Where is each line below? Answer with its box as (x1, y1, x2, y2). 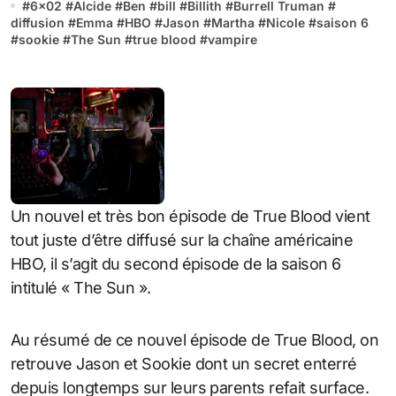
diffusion (11, 15, 65, 30)
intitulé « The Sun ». (11, 278, 151, 297)
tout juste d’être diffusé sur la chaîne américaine (11, 230, 353, 249)
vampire (208, 32, 257, 47)
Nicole (266, 15, 305, 30)
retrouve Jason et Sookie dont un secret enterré (11, 354, 357, 373)
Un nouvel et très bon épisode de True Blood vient (11, 206, 370, 225)
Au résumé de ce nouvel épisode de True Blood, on (11, 330, 379, 349)
